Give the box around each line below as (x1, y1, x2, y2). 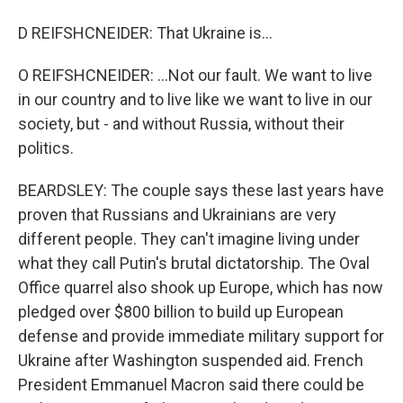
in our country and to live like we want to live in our (18, 90, 372, 109)
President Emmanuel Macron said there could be (18, 375, 364, 394)
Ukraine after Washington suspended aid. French (18, 351, 363, 370)
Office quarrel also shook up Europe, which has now (18, 278, 383, 297)
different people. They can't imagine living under (18, 229, 360, 248)
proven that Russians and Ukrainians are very (18, 205, 336, 224)
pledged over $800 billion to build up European (18, 302, 344, 321)
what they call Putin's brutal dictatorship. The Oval (18, 254, 370, 273)
